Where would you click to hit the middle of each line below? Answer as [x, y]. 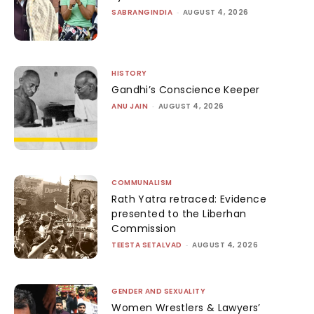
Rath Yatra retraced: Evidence [189, 199]
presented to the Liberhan [179, 213]
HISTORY [129, 74]
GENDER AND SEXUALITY [159, 292]
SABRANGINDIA [142, 12]
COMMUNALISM [142, 182]
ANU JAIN [130, 107]
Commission [144, 228]
